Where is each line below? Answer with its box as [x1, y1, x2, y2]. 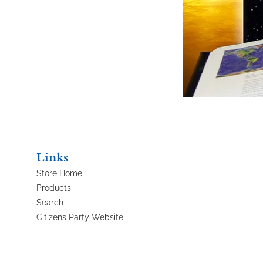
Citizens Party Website [36, 212, 123, 222]
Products [36, 183, 71, 193]
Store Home [36, 168, 82, 178]
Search [36, 197, 63, 207]
